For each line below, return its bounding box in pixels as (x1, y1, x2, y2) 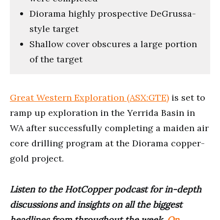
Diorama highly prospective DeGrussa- (29, 7, 196, 19)
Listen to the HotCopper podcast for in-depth (10, 183, 201, 195)
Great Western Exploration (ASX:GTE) (10, 91, 169, 103)
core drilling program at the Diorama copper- (10, 137, 205, 149)
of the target (29, 53, 82, 65)
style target (29, 23, 79, 34)
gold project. (10, 152, 64, 164)
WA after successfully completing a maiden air (10, 122, 209, 134)
